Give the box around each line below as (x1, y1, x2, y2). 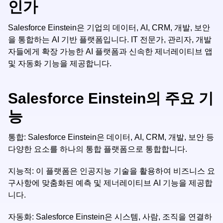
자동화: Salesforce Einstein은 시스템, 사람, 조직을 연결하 (8, 213, 212, 221)
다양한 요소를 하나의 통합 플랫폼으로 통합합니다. (8, 145, 187, 153)
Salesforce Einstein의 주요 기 (8, 90, 214, 107)
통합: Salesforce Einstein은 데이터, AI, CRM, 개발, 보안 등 (8, 133, 214, 141)
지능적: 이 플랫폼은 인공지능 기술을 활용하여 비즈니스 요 (8, 167, 215, 175)
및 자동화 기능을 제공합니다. (8, 59, 111, 68)
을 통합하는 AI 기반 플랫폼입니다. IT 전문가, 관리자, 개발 (8, 35, 212, 44)
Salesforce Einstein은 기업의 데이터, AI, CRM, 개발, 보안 (8, 23, 210, 32)
